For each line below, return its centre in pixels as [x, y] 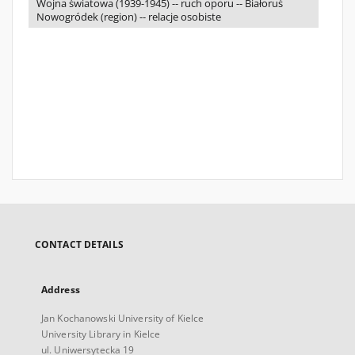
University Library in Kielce [101, 334]
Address [61, 290]
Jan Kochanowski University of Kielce [123, 318]
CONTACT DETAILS [79, 244]
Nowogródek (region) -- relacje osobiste [129, 17]
